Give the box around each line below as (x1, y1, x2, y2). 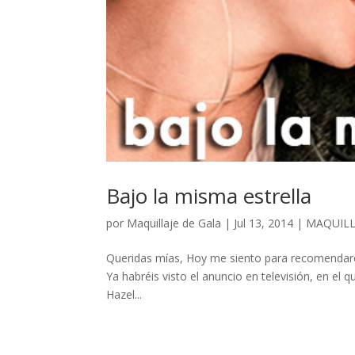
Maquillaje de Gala (127, 216, 222, 231)
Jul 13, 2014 (234, 216, 294, 231)
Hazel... (106, 287, 143, 303)
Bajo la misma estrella (106, 181, 312, 211)
